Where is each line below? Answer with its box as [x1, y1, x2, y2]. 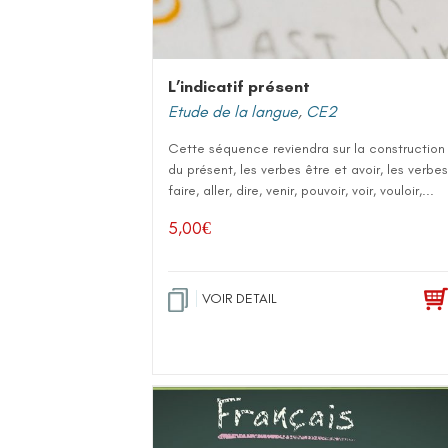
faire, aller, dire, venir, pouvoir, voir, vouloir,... [168, 182, 434, 199]
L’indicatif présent [168, 77, 310, 96]
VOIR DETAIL [202, 290, 277, 307]
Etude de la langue [168, 102, 298, 121]
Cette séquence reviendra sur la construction [168, 140, 445, 157]
